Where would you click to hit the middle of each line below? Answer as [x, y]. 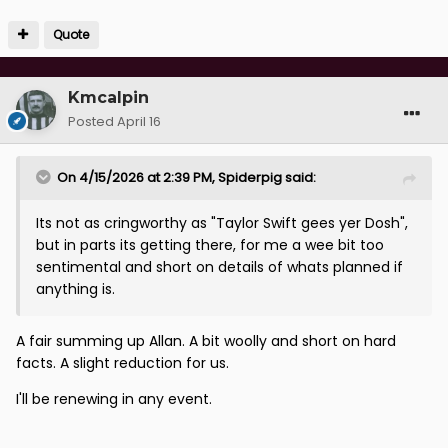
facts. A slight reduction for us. [124, 362]
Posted [92, 121]
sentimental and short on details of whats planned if [219, 266]
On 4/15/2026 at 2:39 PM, [137, 177]
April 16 [139, 121]
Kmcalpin [108, 97]
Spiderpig [250, 177]
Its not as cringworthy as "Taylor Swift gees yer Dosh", [222, 222]
